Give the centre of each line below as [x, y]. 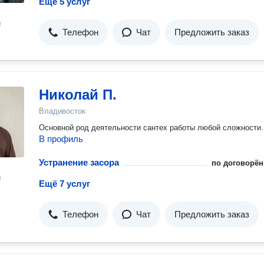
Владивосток [62, 111]
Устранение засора [79, 162]
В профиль [61, 139]
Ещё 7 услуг [65, 184]
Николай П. [78, 95]
